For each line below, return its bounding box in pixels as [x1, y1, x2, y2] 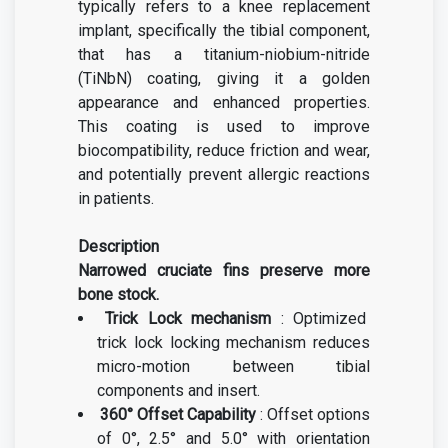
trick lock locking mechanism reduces [97, 333, 370, 352]
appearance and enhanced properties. [78, 93, 370, 112]
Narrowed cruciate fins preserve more [78, 261, 370, 280]
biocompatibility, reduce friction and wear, [78, 141, 370, 160]
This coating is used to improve [78, 117, 370, 136]
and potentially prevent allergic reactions [78, 165, 370, 184]
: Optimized [280, 309, 371, 328]
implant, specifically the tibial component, [78, 21, 370, 40]
